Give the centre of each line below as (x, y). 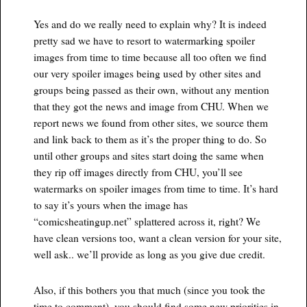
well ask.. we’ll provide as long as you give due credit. (149, 255)
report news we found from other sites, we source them (150, 123)
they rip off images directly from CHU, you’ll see (138, 172)
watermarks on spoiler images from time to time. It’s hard (156, 189)
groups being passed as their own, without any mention (151, 90)
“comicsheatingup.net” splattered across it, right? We (147, 222)
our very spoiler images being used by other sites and (147, 74)
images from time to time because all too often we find (150, 57)
